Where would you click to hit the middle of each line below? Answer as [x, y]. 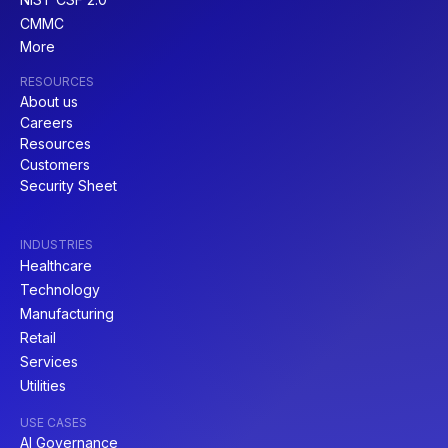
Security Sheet [68, 185]
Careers [46, 122]
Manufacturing [67, 313]
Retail [38, 337]
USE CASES [53, 422]
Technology [60, 289]
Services [49, 361]
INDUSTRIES [56, 244]
